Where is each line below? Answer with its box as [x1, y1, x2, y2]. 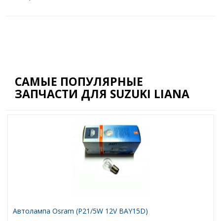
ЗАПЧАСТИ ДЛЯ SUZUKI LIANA [15, 86, 189, 102]
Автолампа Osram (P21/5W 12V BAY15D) [12, 206, 148, 216]
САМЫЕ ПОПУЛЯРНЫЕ [15, 74, 143, 90]
